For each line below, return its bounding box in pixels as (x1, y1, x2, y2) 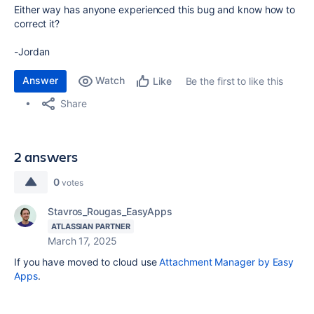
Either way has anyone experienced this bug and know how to (14, 4, 296, 15)
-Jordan (14, 46, 50, 57)
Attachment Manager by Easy (159, 256, 294, 268)
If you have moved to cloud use (14, 256, 160, 268)
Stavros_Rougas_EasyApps (48, 205, 173, 217)
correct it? (14, 18, 60, 29)
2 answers (14, 147, 78, 166)
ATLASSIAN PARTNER (51, 221, 130, 231)
